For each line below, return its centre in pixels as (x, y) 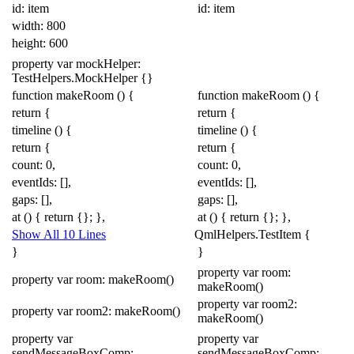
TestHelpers (41, 78)
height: (29, 43)
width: (28, 26)
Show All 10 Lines (59, 235)
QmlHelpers (225, 235)
